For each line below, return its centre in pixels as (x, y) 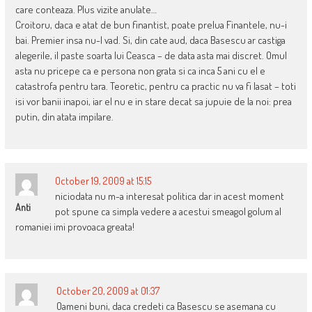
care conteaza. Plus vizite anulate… (86, 10)
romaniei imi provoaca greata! (75, 227)
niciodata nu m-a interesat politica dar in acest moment (169, 196)
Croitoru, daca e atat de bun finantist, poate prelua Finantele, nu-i (151, 25)
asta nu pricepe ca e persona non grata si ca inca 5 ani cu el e (140, 71)
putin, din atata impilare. (64, 117)
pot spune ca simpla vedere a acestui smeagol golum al (168, 212)
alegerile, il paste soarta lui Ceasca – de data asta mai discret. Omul (151, 56)
